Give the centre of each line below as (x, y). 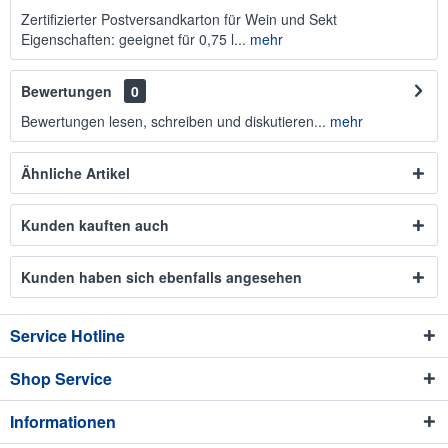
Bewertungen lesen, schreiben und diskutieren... (173, 121)
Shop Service (61, 378)
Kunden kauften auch (95, 225)
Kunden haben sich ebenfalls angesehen (161, 277)
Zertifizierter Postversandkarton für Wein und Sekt (179, 19)
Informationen (63, 421)
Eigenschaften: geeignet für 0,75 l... (133, 39)
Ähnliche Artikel (75, 173)
